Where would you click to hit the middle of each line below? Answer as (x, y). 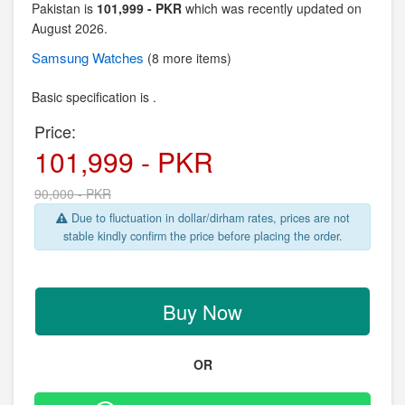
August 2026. (70, 28)
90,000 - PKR (73, 193)
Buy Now (202, 311)
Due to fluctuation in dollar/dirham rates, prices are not (208, 218)
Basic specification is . (94, 97)
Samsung (62, 57)
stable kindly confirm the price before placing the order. (202, 236)
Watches (120, 57)
